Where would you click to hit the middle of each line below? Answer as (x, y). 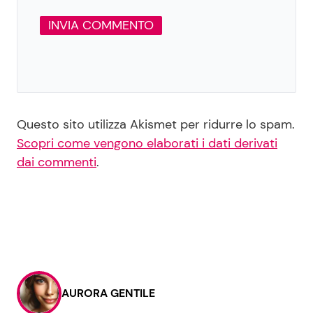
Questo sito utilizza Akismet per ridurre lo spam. (156, 124)
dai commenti (57, 162)
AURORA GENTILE (108, 293)
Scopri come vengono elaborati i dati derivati (147, 143)
